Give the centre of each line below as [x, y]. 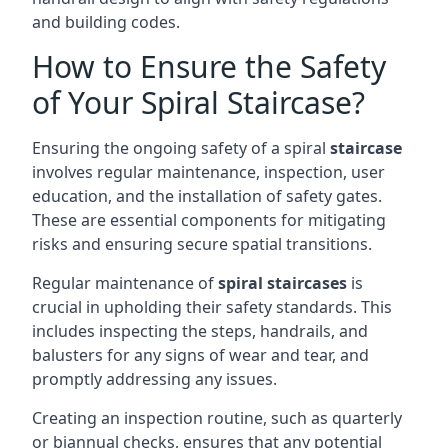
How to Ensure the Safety [209, 66]
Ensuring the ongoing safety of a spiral [181, 148]
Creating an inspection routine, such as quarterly [217, 418]
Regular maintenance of [125, 283]
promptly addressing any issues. [154, 379]
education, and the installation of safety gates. [207, 196]
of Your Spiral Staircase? [198, 102]
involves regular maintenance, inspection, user [208, 172]
